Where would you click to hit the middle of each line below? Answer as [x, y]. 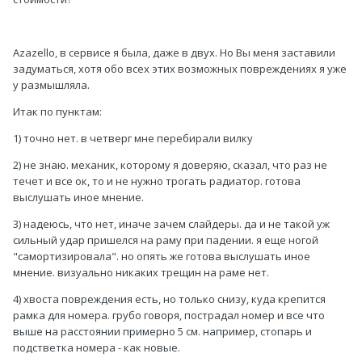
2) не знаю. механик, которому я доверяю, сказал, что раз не [170, 165]
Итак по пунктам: [57, 112]
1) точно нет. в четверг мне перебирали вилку [133, 139]
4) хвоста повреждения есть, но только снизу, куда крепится [169, 299]
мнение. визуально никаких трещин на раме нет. [141, 273]
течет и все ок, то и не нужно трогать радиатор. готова [157, 181]
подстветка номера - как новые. [97, 348]
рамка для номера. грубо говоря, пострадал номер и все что [169, 316]
